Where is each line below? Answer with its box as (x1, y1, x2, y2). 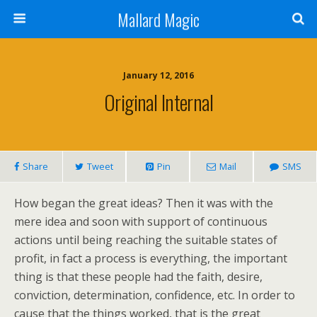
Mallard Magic (117, 6, 200, 32)
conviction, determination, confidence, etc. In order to (14, 287, 295, 303)
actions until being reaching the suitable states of (14, 232, 277, 248)
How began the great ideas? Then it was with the (14, 195, 273, 211)
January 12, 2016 (123, 69, 194, 81)
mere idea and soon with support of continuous (14, 214, 267, 229)
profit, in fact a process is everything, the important (14, 250, 287, 266)
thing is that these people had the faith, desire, (14, 269, 263, 284)
